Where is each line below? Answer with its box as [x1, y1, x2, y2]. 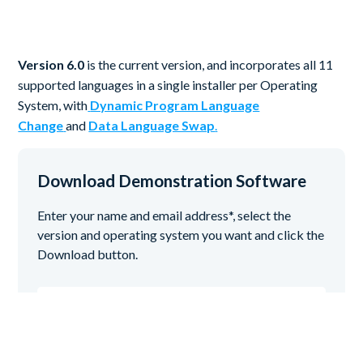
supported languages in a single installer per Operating [18, 77, 318, 93]
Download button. [37, 246, 139, 262]
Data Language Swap [88, 117, 216, 134]
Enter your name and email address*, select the [37, 207, 292, 223]
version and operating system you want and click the [37, 226, 325, 242]
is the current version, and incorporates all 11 [84, 57, 334, 73]
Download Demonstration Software [37, 170, 307, 191]
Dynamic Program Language [90, 97, 260, 113]
